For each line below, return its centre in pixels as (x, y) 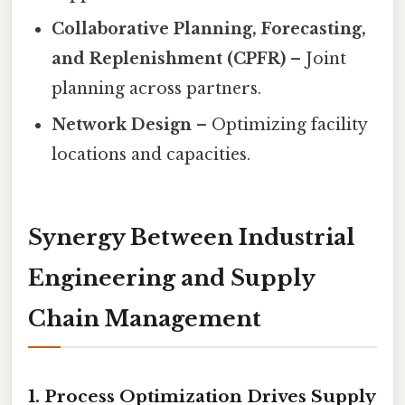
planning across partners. (157, 88)
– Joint (316, 58)
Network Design (122, 124)
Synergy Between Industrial (191, 238)
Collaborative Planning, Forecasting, (209, 28)
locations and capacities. (151, 154)
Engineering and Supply (172, 278)
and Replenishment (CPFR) (169, 58)
